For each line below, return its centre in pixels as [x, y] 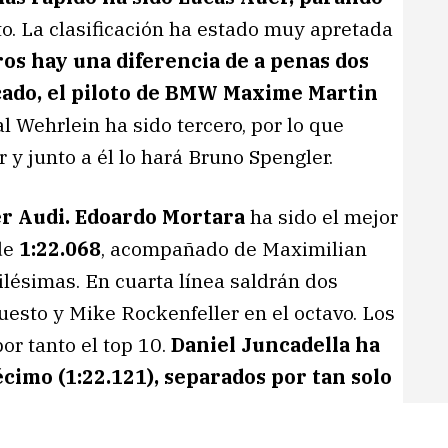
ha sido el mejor [321, 216]
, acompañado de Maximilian [234, 248]
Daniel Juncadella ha [275, 344]
